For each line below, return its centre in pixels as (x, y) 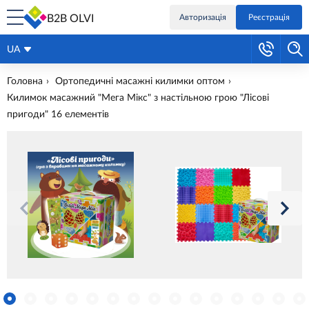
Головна (25, 81)
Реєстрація (269, 17)
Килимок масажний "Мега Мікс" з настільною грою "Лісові (138, 98)
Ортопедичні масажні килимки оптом (140, 81)
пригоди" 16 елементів (58, 114)
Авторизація (203, 17)
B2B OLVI (70, 19)
